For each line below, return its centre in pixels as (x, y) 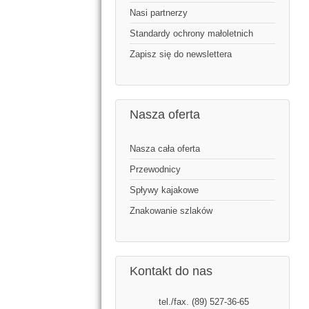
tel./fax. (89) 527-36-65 (202, 302)
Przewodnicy (155, 170)
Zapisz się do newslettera (181, 54)
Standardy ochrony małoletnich (191, 34)
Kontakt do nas (171, 271)
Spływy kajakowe (164, 190)
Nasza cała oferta (165, 149)
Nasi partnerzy (159, 13)
